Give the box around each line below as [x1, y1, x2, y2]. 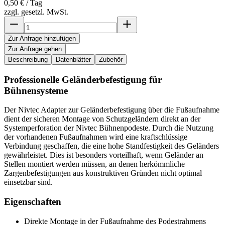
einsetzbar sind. [4, 178, 53, 187]
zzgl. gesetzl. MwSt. [4, 7, 68, 16]
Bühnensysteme [4, 85, 68, 96]
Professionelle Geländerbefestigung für [4, 74, 162, 85]
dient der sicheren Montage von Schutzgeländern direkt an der [4, 115, 200, 124]
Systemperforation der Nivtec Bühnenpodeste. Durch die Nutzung [4, 124, 213, 133]
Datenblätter [56, 55, 91, 63]
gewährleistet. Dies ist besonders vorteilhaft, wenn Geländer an [4, 151, 203, 160]
